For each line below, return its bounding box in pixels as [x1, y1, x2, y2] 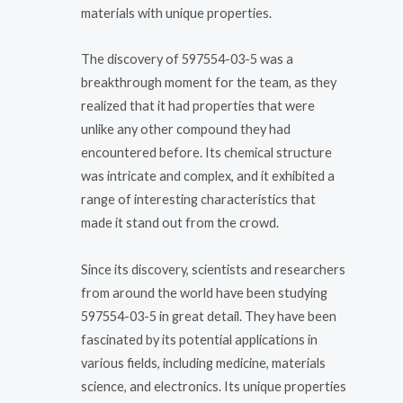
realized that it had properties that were [81, 98, 315, 114]
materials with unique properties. [81, 4, 272, 21]
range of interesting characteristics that [81, 192, 316, 208]
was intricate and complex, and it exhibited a [81, 168, 335, 184]
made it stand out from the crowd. [81, 215, 279, 231]
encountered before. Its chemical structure [81, 145, 332, 161]
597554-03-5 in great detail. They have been [81, 308, 336, 324]
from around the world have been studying [81, 284, 327, 300]
